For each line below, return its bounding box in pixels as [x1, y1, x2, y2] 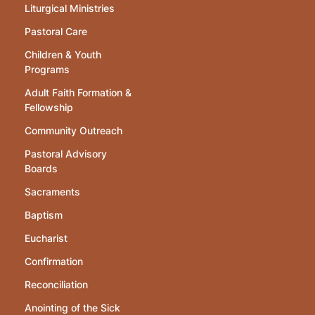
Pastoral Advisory [25, 147, 107, 160]
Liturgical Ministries [25, 1, 115, 14]
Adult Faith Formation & [25, 86, 131, 98]
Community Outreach [25, 124, 122, 136]
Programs [25, 63, 70, 75]
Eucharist [25, 231, 67, 244]
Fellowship [25, 101, 73, 113]
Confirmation [25, 255, 83, 267]
